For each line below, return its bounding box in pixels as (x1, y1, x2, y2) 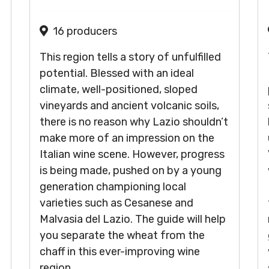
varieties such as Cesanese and (40, 196, 193, 210)
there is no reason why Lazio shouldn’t (40, 115, 228, 128)
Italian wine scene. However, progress (40, 148, 225, 161)
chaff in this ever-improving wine (40, 245, 200, 258)
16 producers (53, 25, 117, 38)
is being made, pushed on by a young (40, 164, 222, 177)
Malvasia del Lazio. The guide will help (40, 213, 226, 226)
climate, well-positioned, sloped (40, 83, 198, 96)
